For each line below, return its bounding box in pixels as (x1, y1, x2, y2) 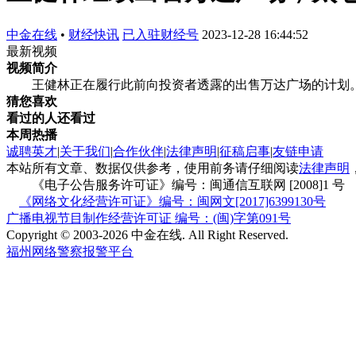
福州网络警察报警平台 (6, 244, 133, 258)
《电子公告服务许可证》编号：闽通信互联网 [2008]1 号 (6, 177, 345, 192)
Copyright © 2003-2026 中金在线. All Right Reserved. (6, 227, 288, 242)
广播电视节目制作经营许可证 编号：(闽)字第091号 (6, 211, 291, 225)
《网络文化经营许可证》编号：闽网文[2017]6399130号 (19, 194, 326, 208)
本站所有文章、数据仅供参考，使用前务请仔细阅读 (6, 161, 299, 175)
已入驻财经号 (122, 27, 199, 41)
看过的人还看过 (6, 110, 95, 125)
